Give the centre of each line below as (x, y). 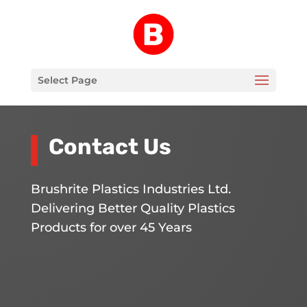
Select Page (67, 80)
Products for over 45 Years (111, 227)
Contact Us (110, 146)
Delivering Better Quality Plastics (133, 208)
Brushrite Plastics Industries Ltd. (131, 189)
